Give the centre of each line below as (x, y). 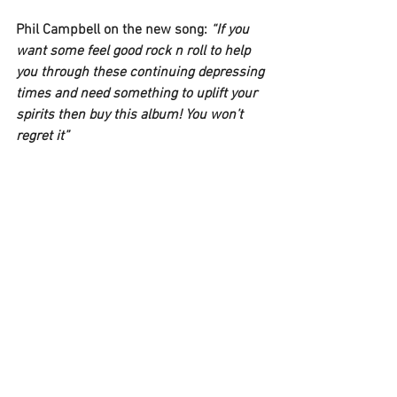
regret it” (43, 136)
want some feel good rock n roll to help (135, 51)
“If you (232, 30)
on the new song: (157, 30)
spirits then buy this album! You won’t (131, 115)
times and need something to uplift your (138, 93)
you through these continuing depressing (142, 72)
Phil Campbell (60, 30)
